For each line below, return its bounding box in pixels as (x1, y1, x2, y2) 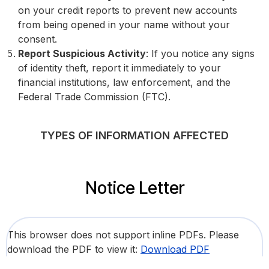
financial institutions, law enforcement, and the (18, 76, 231, 89)
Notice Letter (85, 178, 184, 199)
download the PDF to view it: (7, 243, 141, 256)
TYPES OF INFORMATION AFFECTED (40, 129, 229, 142)
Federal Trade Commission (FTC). (18, 91, 171, 103)
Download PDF (141, 243, 210, 256)
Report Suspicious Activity (18, 47, 146, 60)
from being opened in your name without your (18, 19, 230, 31)
